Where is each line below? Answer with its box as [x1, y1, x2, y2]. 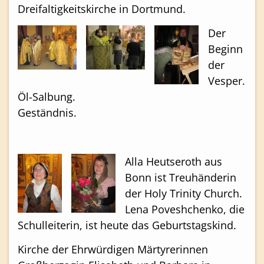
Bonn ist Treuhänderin [125, 170, 236, 184]
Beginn [208, 41, 243, 56]
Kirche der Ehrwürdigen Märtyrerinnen [18, 242, 208, 257]
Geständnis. [18, 105, 77, 120]
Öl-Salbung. [18, 89, 75, 104]
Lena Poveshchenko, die [125, 202, 245, 216]
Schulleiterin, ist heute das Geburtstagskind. [18, 217, 236, 232]
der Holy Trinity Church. [125, 186, 242, 200]
